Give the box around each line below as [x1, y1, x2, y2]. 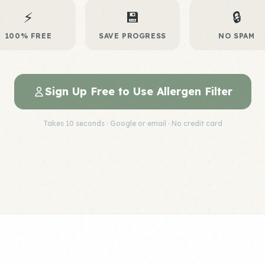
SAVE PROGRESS [99, 31, 166, 40]
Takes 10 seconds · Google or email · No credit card [43, 119, 222, 128]
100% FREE [5, 31, 52, 40]
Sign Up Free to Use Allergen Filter [44, 85, 232, 98]
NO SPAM [218, 31, 255, 40]
